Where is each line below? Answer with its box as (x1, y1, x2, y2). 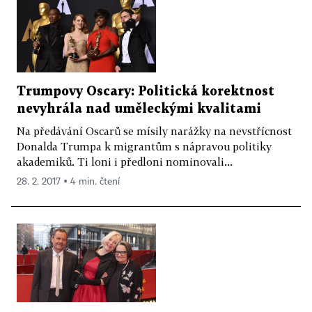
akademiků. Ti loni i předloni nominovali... (17, 155, 233, 169)
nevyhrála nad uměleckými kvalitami (17, 103, 261, 116)
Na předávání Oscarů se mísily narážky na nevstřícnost (17, 125, 292, 138)
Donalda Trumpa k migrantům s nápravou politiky (17, 140, 272, 153)
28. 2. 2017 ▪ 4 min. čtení (17, 177, 120, 187)
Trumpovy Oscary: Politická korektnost (17, 86, 274, 98)
